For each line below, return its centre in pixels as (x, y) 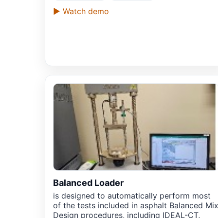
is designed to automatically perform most (132, 196)
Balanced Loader (88, 183)
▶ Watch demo (81, 11)
